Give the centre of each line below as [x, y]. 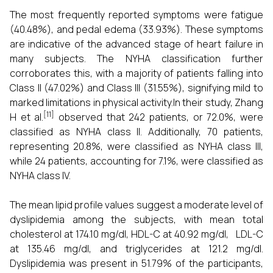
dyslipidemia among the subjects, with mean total [136, 219]
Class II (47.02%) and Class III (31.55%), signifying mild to [136, 88]
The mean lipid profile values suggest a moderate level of [136, 205]
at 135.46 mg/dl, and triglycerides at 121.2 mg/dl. [136, 249]
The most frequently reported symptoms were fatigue [136, 15]
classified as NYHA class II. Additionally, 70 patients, [136, 132]
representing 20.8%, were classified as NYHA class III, [136, 146]
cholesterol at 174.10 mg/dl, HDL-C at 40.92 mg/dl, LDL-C [136, 234]
